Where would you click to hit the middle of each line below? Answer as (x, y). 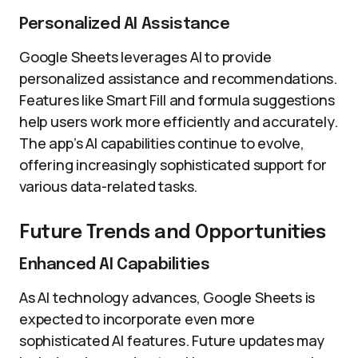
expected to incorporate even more (137, 319)
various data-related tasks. (109, 186)
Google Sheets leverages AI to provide (145, 57)
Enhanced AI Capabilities (115, 265)
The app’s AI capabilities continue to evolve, (162, 143)
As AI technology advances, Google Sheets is (167, 297)
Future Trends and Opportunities (173, 233)
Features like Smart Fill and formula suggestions (177, 100)
